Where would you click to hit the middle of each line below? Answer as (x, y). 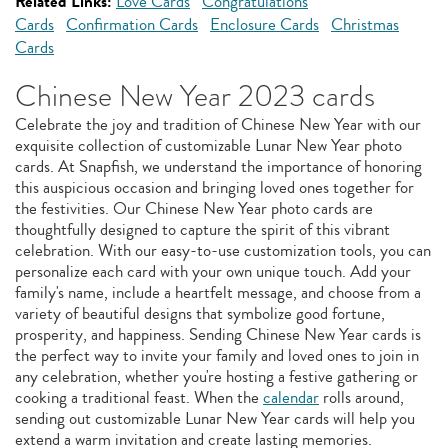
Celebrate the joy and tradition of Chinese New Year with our (218, 124)
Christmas (365, 24)
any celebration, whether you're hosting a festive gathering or (216, 376)
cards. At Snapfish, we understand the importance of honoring (218, 166)
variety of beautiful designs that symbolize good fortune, (200, 313)
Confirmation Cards (132, 24)
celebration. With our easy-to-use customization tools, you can (223, 250)
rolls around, (361, 397)
